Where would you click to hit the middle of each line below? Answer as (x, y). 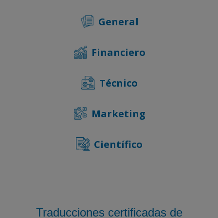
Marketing (118, 113)
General (118, 21)
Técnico (118, 83)
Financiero (118, 52)
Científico (118, 144)
